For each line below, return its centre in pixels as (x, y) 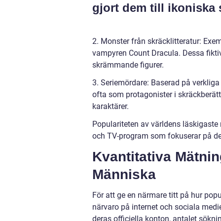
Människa (124, 175)
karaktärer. (110, 107)
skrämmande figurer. (128, 65)
